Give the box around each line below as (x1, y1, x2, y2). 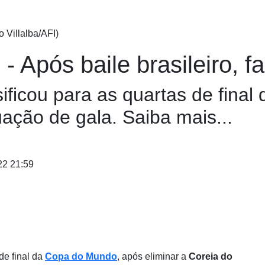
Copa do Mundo (45, 251, 117, 261)
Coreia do (189, 251, 232, 261)
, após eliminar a (117, 251, 189, 261)
